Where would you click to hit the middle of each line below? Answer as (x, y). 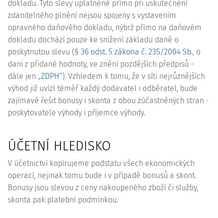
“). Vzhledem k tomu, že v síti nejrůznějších (132, 76)
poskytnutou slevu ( (41, 52)
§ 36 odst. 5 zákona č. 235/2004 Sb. (134, 52)
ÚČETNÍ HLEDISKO (59, 146)
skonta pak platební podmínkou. (63, 200)
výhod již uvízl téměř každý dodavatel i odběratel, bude (103, 88)
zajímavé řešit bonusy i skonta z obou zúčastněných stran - (108, 100)
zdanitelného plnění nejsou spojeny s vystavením (92, 15)
